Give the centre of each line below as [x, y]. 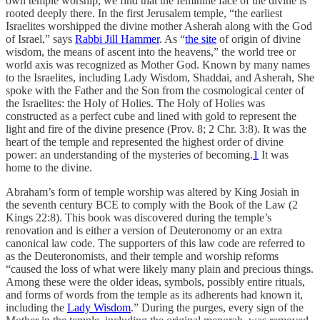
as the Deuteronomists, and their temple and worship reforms [142, 256]
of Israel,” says [40, 39]
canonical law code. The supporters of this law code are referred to [155, 244]
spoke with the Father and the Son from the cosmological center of [155, 91]
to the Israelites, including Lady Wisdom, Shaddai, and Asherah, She [160, 78]
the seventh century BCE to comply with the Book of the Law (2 [152, 205]
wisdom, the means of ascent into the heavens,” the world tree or [151, 52]
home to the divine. [49, 168]
